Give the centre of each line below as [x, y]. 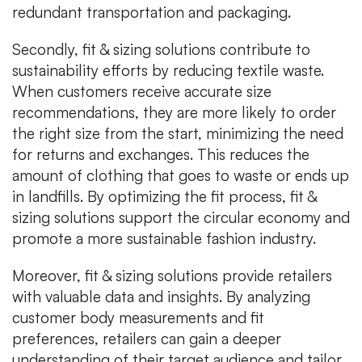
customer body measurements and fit [138, 317]
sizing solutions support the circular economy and [181, 217]
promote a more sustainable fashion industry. [164, 238]
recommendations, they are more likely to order [174, 112]
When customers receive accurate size [142, 91]
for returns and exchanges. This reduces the [161, 154]
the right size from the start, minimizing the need [178, 133]
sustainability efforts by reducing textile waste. [168, 70]
